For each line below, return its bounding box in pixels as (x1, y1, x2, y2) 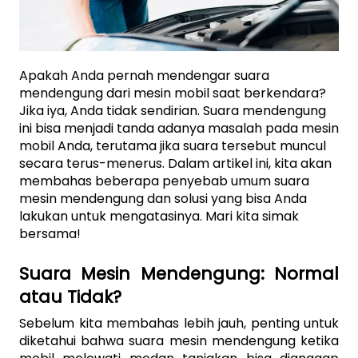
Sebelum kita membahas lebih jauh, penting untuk (19, 313, 339, 332)
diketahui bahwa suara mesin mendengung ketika (19, 331, 339, 350)
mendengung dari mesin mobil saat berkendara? (19, 83, 326, 102)
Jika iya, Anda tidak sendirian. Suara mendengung (19, 101, 326, 120)
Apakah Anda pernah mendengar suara (19, 66, 269, 85)
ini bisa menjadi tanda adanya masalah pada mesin (19, 118, 339, 137)
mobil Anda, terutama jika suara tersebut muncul (19, 136, 326, 155)
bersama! (19, 224, 81, 243)
